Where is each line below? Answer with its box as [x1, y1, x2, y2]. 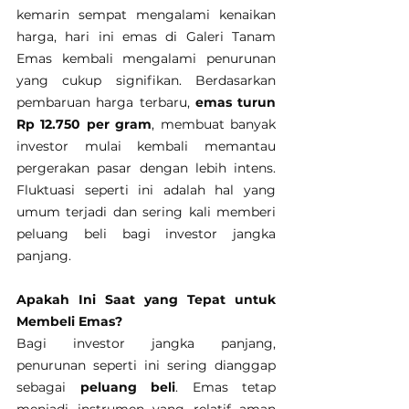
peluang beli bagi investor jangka [16, 225, 276, 243]
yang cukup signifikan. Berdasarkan [16, 72, 276, 89]
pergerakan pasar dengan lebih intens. [16, 160, 276, 177]
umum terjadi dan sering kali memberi [16, 204, 276, 221]
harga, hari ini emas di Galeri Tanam [16, 28, 276, 46]
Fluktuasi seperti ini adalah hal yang [16, 182, 276, 199]
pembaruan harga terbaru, [16, 94, 195, 111]
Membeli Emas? [16, 313, 122, 330]
